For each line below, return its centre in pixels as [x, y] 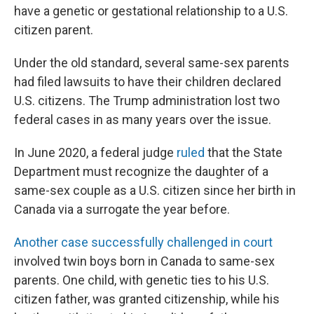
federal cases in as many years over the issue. [143, 120]
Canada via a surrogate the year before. [122, 209]
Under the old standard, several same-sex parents [152, 63]
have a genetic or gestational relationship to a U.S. [151, 11]
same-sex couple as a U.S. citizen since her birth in [155, 190]
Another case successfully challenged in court [143, 242]
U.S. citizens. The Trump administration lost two [147, 101]
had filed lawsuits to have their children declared [148, 82]
